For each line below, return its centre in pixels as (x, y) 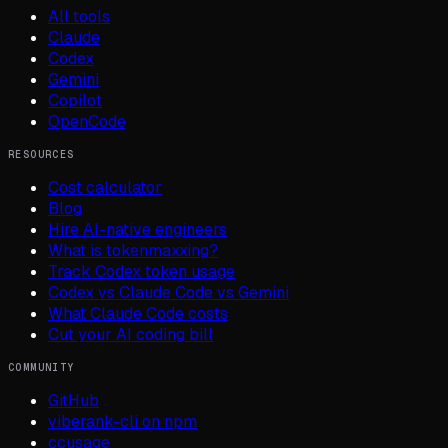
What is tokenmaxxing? (133, 250)
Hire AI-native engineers (137, 229)
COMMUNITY (41, 367)
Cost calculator (105, 187)
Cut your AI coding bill (130, 334)
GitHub (73, 400)
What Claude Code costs (138, 313)
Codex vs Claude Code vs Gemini (168, 292)
